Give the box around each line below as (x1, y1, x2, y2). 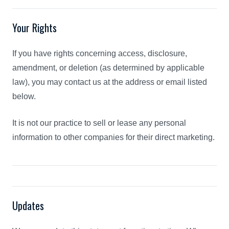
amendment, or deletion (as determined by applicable (12, 63, 204, 72)
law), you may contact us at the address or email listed (12, 78, 207, 86)
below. (12, 92, 36, 101)
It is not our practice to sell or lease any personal (12, 119, 186, 127)
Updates (12, 198, 44, 213)
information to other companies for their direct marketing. (12, 133, 215, 142)
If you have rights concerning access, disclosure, (12, 49, 187, 58)
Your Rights (12, 20, 57, 35)
